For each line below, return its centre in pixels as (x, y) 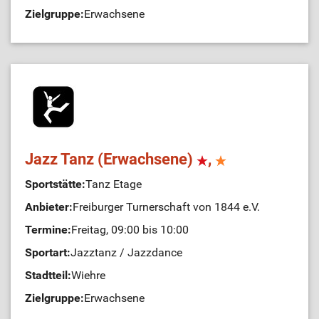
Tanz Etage (114, 184)
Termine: (48, 230)
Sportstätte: (55, 184)
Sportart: (48, 252)
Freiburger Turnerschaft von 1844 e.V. (166, 207)
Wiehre (88, 275)
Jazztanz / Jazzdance (126, 252)
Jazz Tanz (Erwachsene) (111, 159)
